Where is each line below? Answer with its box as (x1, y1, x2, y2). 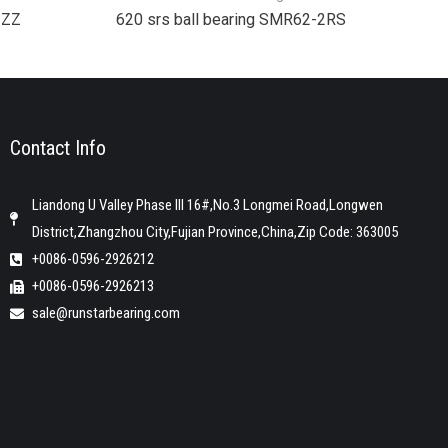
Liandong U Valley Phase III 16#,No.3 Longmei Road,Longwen (32, 196, 384, 215)
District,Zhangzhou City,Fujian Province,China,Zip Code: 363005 (32, 223, 399, 242)
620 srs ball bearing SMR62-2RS (116, 10, 346, 30)
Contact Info (9, 136, 106, 161)
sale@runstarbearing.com (32, 304, 181, 323)
